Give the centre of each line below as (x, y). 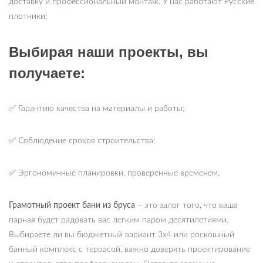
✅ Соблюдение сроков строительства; (82, 141)
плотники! (28, 17)
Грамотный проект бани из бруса (72, 206)
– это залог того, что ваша (186, 206)
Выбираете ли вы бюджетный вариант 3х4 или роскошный (122, 235)
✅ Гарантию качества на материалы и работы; (97, 109)
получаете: (47, 73)
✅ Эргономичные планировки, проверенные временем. (114, 173)
